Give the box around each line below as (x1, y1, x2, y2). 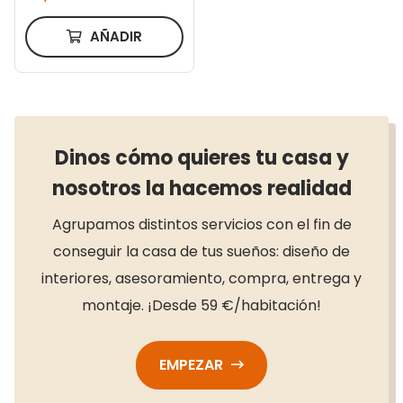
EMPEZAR (159, 354, 227, 375)
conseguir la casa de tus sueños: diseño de (53, 240, 350, 262)
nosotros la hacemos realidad (51, 174, 352, 202)
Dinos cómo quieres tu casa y (54, 143, 349, 172)
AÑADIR (86, 26, 142, 46)
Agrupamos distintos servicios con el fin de (51, 213, 352, 235)
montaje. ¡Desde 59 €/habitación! (82, 294, 321, 316)
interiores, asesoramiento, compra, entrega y (41, 267, 362, 289)
